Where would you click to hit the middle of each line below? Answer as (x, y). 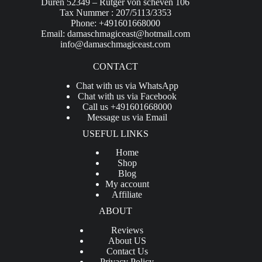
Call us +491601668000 (127, 106)
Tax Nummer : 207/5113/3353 (115, 12)
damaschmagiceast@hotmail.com (128, 33)
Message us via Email (127, 117)
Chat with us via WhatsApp (127, 85)
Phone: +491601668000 (115, 23)
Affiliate (127, 195)
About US (127, 241)
